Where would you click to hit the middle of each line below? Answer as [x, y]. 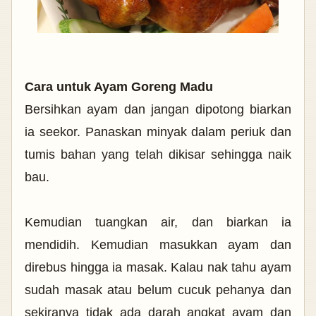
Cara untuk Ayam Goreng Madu [119, 86]
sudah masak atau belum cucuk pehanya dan [158, 290]
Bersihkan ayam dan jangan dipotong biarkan [158, 109]
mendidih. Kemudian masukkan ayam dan [158, 244]
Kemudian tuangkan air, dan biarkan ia [158, 222]
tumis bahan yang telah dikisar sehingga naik [158, 154]
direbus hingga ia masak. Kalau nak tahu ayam [158, 267]
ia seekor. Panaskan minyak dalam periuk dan [158, 132]
